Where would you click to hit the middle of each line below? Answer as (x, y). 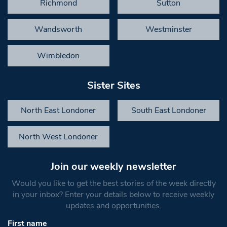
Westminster (168, 30)
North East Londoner (59, 111)
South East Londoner (168, 111)
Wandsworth (59, 30)
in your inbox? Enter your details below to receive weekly (113, 195)
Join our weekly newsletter (113, 167)
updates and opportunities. (113, 206)
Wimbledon (59, 56)
